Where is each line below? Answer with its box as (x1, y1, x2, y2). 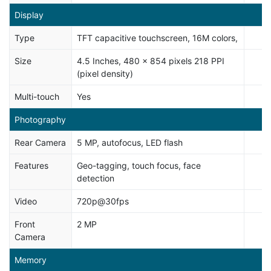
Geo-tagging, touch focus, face (77, 160, 201, 171)
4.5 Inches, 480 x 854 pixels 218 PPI (77, 56, 224, 66)
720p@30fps (77, 196, 129, 206)
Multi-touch (15, 91, 59, 102)
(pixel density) (77, 68, 133, 79)
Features (15, 160, 48, 171)
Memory (15, 255, 47, 265)
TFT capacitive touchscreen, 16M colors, (77, 33, 238, 43)
